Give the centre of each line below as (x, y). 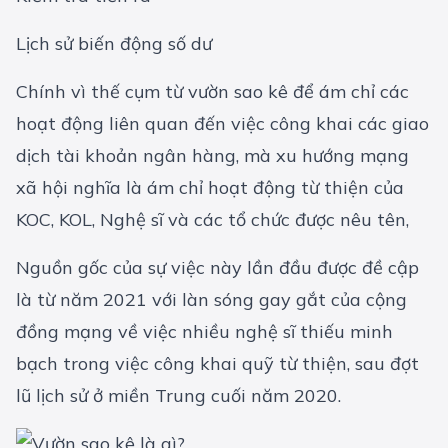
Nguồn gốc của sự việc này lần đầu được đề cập (217, 268)
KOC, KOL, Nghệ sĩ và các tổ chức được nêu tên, (212, 220)
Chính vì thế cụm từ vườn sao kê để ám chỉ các (212, 92)
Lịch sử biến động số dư (114, 44)
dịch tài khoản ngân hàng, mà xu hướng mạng (212, 156)
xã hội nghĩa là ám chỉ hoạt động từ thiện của (210, 188)
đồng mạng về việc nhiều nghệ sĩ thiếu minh (204, 332)
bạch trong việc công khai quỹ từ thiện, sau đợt (217, 364)
